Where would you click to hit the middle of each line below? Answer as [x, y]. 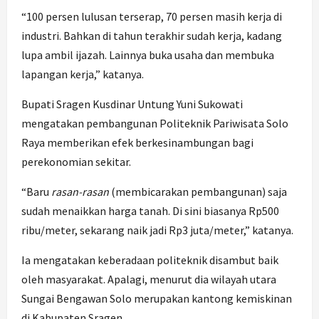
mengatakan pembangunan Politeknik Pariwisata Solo [155, 124]
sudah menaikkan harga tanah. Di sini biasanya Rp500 [150, 211]
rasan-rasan [80, 192]
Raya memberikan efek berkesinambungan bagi [137, 143]
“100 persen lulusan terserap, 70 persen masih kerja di [152, 17]
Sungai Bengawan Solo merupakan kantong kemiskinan [157, 299]
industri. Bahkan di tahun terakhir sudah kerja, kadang [152, 36]
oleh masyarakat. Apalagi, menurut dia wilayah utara [149, 279]
